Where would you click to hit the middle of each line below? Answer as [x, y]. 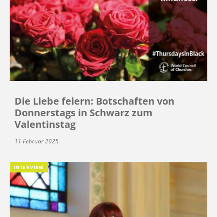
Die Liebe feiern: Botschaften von [94, 101]
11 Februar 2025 [37, 141]
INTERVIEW [29, 167]
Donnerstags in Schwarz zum [84, 113]
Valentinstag [45, 124]
